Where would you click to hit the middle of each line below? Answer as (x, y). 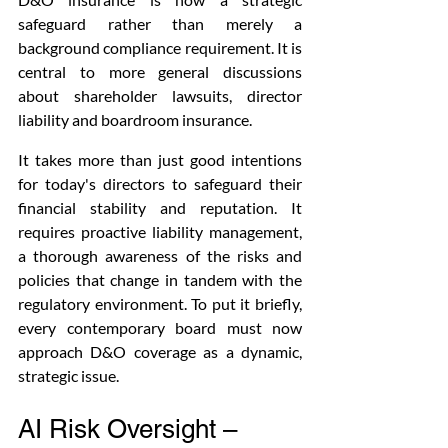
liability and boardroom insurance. (136, 119)
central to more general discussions (160, 71)
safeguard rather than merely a (160, 23)
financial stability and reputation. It (160, 207)
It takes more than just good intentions (160, 159)
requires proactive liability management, (160, 231)
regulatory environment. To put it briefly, (160, 303)
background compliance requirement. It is (160, 47)
